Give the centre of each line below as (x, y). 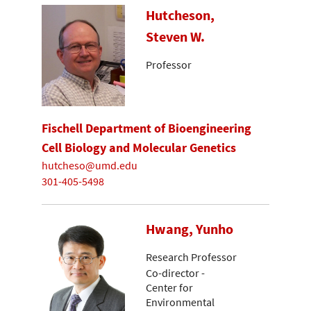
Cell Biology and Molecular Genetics (139, 147)
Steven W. (175, 36)
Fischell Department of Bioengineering (146, 128)
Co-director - (175, 272)
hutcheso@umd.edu (90, 166)
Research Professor (191, 257)
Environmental (180, 302)
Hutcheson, (180, 15)
